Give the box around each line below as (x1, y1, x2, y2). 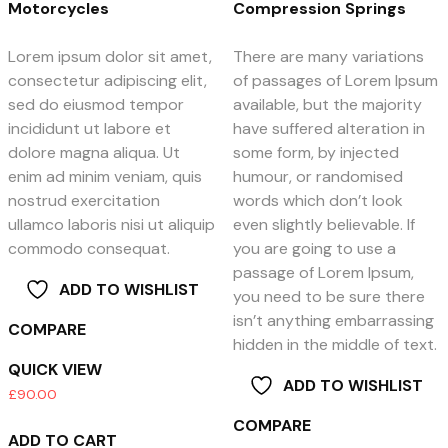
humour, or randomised (232, 166, 403, 188)
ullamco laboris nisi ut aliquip (8, 214, 215, 236)
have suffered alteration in (232, 118, 425, 140)
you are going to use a (232, 238, 396, 260)
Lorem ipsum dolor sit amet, (8, 46, 212, 68)
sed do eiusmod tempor (8, 94, 184, 116)
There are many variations (232, 46, 424, 68)
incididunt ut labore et (8, 118, 171, 140)
